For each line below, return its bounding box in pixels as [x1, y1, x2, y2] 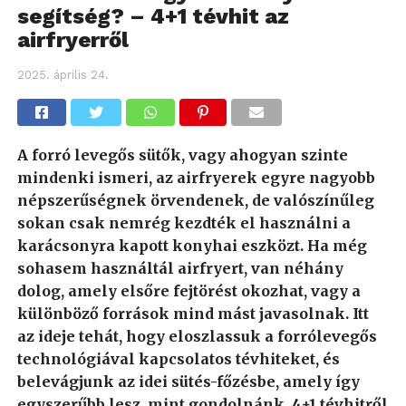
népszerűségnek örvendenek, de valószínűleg [16, 191, 374, 209]
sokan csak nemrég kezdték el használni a [16, 214, 351, 232]
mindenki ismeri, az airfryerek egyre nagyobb [16, 169, 375, 187]
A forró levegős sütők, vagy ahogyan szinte [16, 146, 348, 164]
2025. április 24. [16, 68, 109, 82]
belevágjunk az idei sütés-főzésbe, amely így [16, 372, 360, 391]
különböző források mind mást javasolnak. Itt [16, 304, 369, 323]
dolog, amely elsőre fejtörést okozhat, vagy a [16, 282, 361, 300]
